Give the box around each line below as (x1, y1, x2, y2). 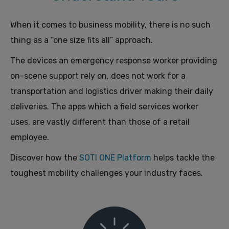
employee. (10, 132, 49, 142)
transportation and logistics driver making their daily (10, 86, 213, 96)
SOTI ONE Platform (79, 153, 151, 163)
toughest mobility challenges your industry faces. (10, 168, 203, 178)
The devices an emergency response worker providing (10, 56, 217, 65)
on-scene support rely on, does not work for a (10, 71, 186, 81)
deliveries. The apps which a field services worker (10, 102, 198, 111)
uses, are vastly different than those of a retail (10, 117, 190, 127)
